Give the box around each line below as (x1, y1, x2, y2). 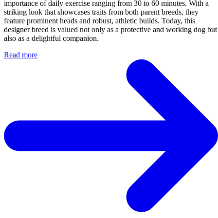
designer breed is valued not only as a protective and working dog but (4, 25, 217, 34)
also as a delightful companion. (4, 34, 99, 43)
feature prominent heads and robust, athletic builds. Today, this (4, 17, 195, 25)
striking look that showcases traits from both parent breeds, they (4, 8, 199, 17)
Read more (4, 51, 37, 59)
